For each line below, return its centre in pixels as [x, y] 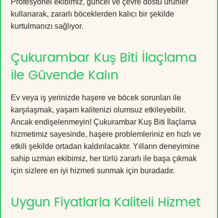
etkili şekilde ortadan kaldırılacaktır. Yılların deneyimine [105, 146]
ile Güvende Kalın [64, 75]
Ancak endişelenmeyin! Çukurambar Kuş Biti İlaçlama [103, 122]
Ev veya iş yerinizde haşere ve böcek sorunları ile [96, 97]
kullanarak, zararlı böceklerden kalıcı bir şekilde [92, 14]
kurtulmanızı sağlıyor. [47, 26]
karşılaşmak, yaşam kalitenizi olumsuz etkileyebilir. [98, 109]
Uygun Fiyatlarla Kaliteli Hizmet [106, 202]
